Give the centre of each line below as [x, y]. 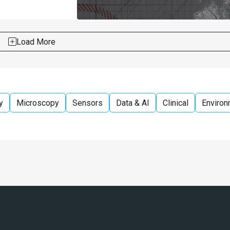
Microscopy [38, 103]
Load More [36, 42]
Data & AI [133, 103]
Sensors [88, 103]
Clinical [176, 103]
